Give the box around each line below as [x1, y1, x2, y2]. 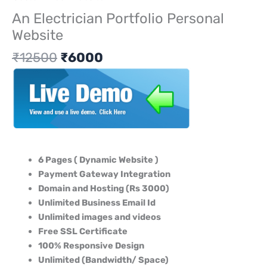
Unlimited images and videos [38, 212, 161, 223]
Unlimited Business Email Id [38, 197, 156, 209]
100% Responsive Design [38, 240, 144, 252]
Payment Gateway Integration [38, 169, 170, 180]
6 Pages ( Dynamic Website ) [38, 154, 159, 166]
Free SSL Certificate [38, 226, 128, 237]
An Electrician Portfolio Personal [12, 10, 224, 27]
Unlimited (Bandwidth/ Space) [38, 254, 169, 266]
